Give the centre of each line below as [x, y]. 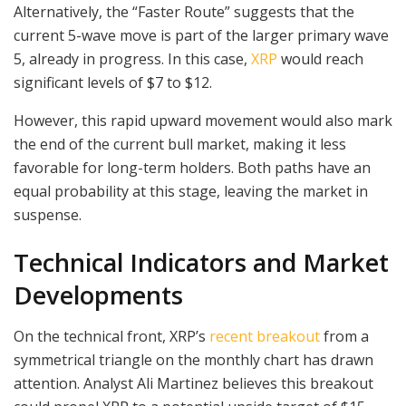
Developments [98, 295]
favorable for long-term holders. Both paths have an [192, 167]
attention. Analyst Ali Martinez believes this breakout [193, 383]
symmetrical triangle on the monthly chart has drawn [193, 359]
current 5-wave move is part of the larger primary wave [201, 35]
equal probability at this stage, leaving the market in [191, 191]
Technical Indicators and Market [201, 263]
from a [344, 336]
